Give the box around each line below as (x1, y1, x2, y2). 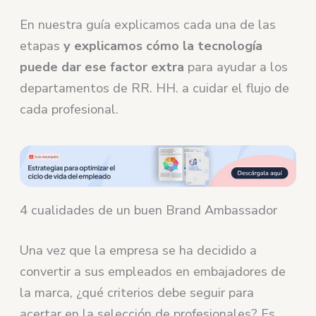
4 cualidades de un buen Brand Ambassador (20, 202, 278, 219)
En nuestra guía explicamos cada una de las (20, 16, 276, 33)
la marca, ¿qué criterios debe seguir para (20, 284, 255, 302)
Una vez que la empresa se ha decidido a (20, 242, 257, 260)
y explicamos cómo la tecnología (60, 37, 263, 54)
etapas (20, 37, 61, 54)
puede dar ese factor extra (20, 58, 185, 75)
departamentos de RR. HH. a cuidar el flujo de (20, 79, 290, 97)
